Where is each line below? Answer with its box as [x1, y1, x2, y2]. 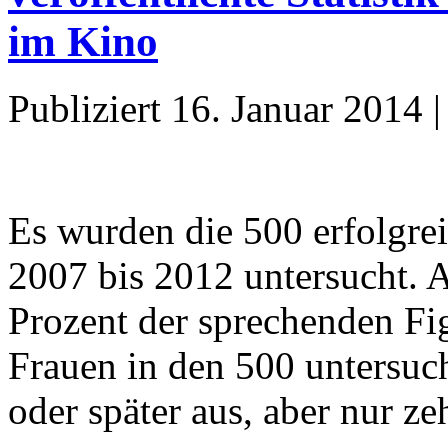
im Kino [8, 18, 158, 66]
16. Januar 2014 [171, 87, 423, 131]
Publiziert [8, 87, 161, 131]
